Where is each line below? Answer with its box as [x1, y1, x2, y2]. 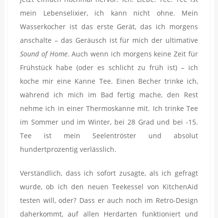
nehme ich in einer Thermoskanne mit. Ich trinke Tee [20, 103, 198, 113]
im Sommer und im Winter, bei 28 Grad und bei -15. [20, 117, 198, 127]
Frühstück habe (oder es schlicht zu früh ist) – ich [20, 62, 198, 72]
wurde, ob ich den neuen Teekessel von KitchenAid [20, 182, 198, 191]
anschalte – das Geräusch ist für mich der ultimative [20, 35, 198, 45]
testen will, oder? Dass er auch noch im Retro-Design [20, 195, 198, 205]
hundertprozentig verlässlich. [20, 144, 116, 154]
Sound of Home [20, 49, 68, 58]
